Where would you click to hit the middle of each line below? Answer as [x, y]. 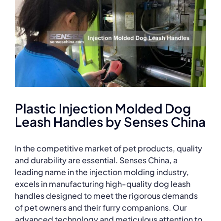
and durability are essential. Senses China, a [96, 160]
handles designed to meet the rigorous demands [106, 195]
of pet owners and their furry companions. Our [101, 207]
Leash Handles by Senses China [110, 122]
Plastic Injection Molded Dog [103, 109]
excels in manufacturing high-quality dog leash [102, 184]
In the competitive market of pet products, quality [108, 148]
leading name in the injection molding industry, [102, 172]
